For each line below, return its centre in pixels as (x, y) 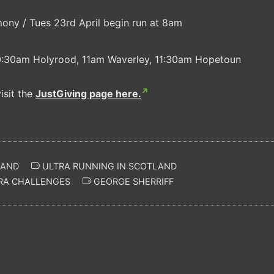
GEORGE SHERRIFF (132, 181)
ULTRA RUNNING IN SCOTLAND (108, 166)
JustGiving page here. (88, 93)
